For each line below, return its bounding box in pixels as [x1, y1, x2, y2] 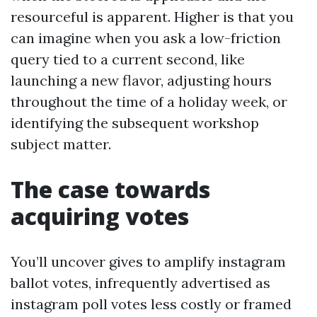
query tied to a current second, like [11, 50, 245, 68]
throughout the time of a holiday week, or [11, 93, 287, 110]
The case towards [11, 174, 210, 204]
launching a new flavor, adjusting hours [11, 71, 272, 89]
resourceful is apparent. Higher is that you [11, 8, 294, 25]
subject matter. [11, 135, 111, 153]
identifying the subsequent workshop [11, 114, 259, 132]
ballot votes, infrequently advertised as [11, 274, 270, 292]
